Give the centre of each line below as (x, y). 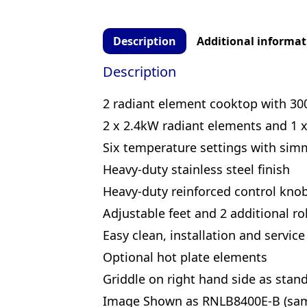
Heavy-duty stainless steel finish (196, 169)
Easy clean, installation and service (204, 235)
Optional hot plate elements (185, 257)
